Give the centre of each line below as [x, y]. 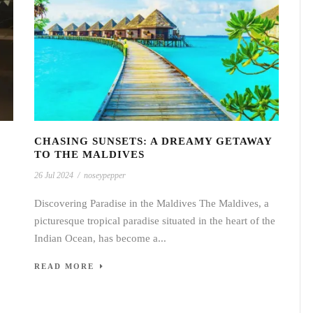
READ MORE [64, 267]
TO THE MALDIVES [89, 155]
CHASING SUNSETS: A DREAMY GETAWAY [153, 141]
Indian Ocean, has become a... [100, 239]
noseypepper [105, 176]
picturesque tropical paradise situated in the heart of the [155, 221]
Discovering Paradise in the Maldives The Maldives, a [152, 204]
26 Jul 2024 [54, 176]
